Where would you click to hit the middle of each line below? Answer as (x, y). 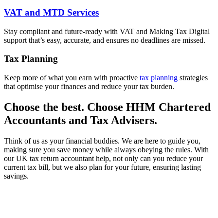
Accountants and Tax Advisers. (81, 120)
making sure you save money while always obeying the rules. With (106, 149)
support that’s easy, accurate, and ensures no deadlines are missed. (105, 40)
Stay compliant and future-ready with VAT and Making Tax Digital (107, 31)
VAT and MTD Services (51, 12)
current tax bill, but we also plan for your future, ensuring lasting (102, 167)
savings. (16, 176)
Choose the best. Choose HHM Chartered (107, 107)
